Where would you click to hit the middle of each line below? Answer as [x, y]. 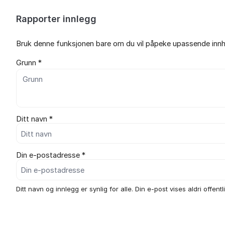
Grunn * [29, 63]
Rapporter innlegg [56, 19]
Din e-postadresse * [51, 155]
